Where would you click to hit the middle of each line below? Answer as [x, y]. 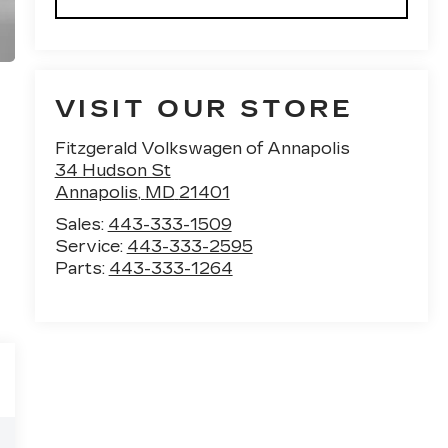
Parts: [81, 269]
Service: [90, 247]
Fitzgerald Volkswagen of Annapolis [202, 149]
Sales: [81, 225]
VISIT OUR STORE [204, 109]
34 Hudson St [112, 171]
